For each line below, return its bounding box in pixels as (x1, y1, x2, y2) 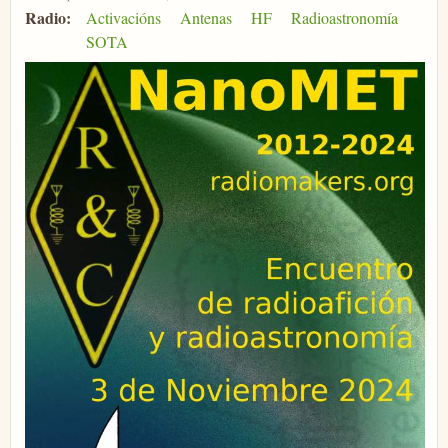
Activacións (85, 6, 161, 28)
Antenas (179, 6, 232, 28)
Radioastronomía (291, 6, 399, 28)
